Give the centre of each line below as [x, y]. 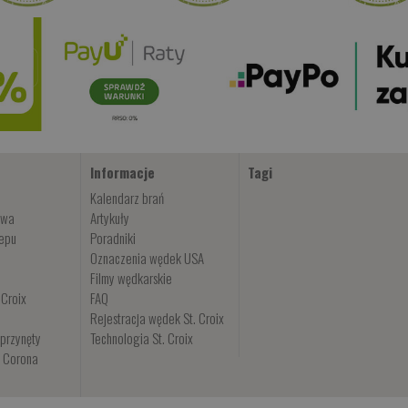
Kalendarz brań [127, 197]
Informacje [122, 172]
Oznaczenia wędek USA [147, 257]
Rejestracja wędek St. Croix [157, 317]
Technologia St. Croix [141, 337]
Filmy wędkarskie [131, 277]
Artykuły [109, 217]
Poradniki [112, 237]
